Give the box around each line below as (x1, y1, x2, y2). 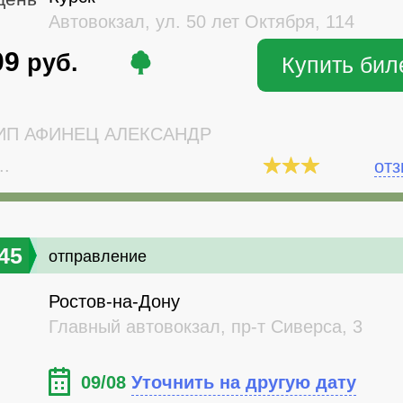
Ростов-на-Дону (49, 291, 180, 312)
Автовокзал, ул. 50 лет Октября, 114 (49, 11, 354, 31)
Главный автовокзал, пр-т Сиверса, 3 (49, 317, 363, 337)
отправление (49, 247, 147, 266)
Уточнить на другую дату (131, 372, 356, 393)
